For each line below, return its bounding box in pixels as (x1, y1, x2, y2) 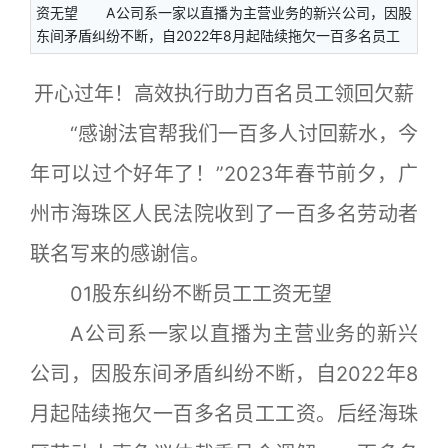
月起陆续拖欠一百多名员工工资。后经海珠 (30, 402, 418, 426)
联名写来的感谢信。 (30, 242, 210, 266)
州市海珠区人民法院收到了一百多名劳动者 (30, 202, 418, 226)
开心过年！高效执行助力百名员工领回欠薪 (34, 82, 414, 106)
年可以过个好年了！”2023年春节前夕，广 (30, 162, 418, 186)
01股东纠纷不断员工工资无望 (30, 282, 332, 306)
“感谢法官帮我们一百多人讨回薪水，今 (30, 122, 418, 146)
